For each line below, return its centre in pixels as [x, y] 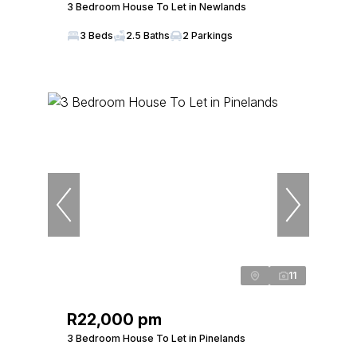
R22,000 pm [114, 320]
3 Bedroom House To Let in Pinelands [156, 338]
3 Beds [96, 35]
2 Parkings [208, 35]
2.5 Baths [148, 35]
